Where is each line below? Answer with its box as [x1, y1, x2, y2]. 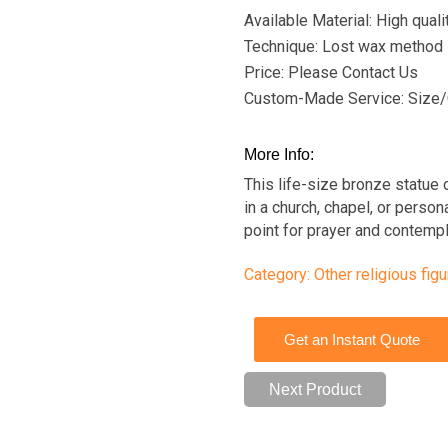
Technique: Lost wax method [244, 37, 443, 56]
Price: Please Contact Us [244, 63, 418, 82]
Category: [244, 265, 310, 284]
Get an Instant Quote [284, 331, 420, 348]
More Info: [244, 146, 314, 163]
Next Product [269, 381, 361, 398]
